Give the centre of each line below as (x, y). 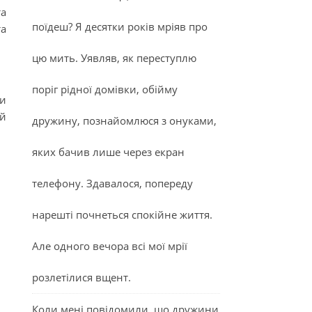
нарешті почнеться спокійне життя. (122, 214)
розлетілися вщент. (81, 277)
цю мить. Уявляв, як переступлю (114, 58)
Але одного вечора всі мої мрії (110, 246)
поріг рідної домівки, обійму (105, 89)
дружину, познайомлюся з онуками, (124, 120)
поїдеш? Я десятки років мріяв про (120, 26)
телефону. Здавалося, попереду (112, 183)
